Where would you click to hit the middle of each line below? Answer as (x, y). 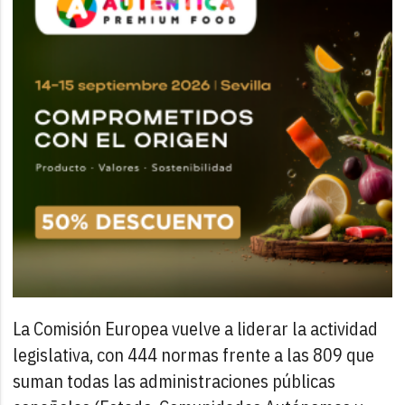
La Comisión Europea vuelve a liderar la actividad (196, 329)
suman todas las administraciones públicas (174, 381)
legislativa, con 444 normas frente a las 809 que (194, 355)
